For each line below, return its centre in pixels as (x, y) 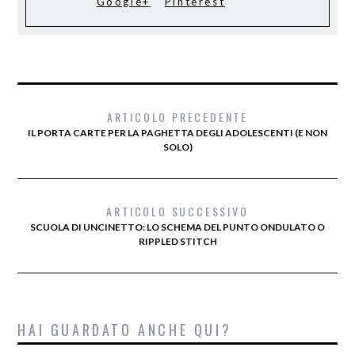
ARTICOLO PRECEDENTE (177, 117)
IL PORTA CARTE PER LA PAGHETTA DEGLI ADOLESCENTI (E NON (177, 133)
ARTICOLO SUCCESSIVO (177, 212)
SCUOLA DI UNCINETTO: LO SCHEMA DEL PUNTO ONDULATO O (177, 227)
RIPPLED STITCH (177, 242)
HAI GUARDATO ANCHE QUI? (125, 330)
